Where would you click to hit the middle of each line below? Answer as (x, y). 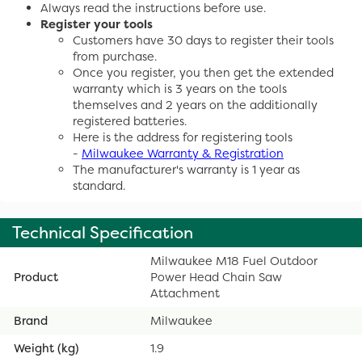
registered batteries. (130, 121)
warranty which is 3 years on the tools (180, 88)
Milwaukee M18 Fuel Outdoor (234, 261)
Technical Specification (103, 232)
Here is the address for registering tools (183, 137)
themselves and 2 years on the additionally (195, 105)
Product (36, 277)
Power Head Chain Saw (216, 277)
